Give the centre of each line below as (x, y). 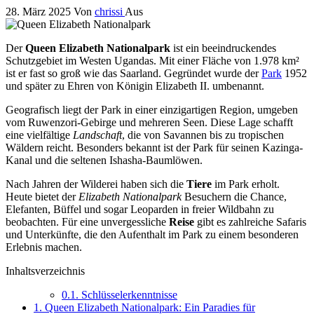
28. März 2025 (40, 11)
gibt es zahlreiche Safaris (250, 221)
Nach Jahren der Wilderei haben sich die (96, 184)
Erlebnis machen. (44, 247)
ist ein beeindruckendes (223, 48)
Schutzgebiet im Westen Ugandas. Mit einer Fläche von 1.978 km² (152, 60)
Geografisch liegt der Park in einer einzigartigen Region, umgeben (152, 109)
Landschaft (97, 135)
